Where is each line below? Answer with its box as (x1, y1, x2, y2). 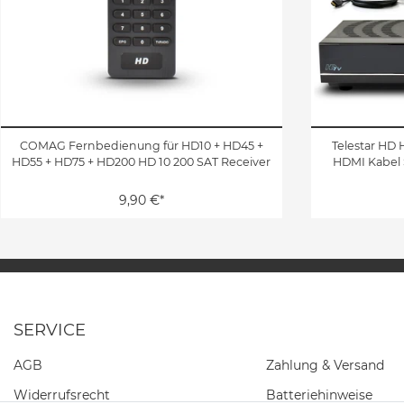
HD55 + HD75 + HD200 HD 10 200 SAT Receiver (12, 154, 271, 169)
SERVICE (14, 318, 86, 340)
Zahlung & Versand (266, 356, 384, 373)
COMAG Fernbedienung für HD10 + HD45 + (19, 138, 263, 152)
